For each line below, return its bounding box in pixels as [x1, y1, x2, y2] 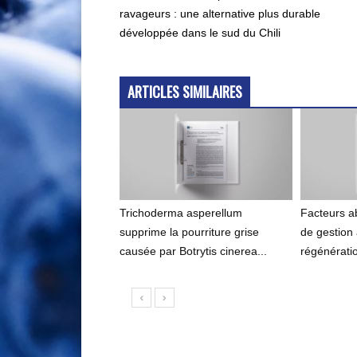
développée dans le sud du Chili [120, 26, 280, 40]
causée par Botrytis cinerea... [120, 245, 267, 258]
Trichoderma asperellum [120, 206, 242, 220]
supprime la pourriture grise [120, 226, 259, 239]
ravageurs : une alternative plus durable [120, 7, 320, 21]
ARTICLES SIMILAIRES [127, 81, 242, 103]
